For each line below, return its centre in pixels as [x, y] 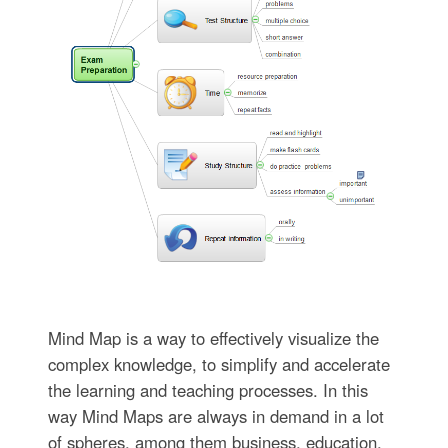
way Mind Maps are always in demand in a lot [215, 416]
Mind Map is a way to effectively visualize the [213, 338]
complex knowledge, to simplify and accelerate [218, 364]
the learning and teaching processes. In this [207, 390]
